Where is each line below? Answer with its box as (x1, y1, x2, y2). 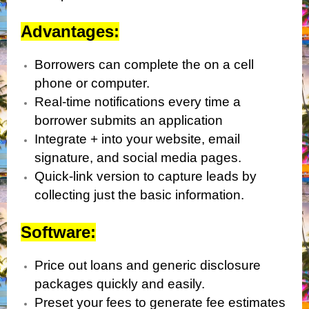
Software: (21, 223, 96, 242)
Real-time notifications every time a (34, 94, 241, 110)
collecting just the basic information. (34, 188, 244, 203)
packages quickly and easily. (34, 277, 205, 292)
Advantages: (21, 22, 119, 41)
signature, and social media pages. (34, 150, 241, 166)
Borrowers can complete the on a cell (34, 57, 254, 72)
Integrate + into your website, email (34, 132, 240, 147)
